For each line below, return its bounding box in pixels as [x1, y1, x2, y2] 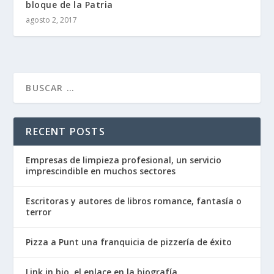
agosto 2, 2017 [26, 14, 78, 25]
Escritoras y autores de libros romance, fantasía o [26, 194, 242, 207]
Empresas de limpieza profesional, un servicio [26, 154, 222, 166]
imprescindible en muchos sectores [26, 165, 176, 177]
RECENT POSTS [26, 124, 105, 138]
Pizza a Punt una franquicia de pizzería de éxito [26, 235, 232, 248]
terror [26, 206, 52, 218]
